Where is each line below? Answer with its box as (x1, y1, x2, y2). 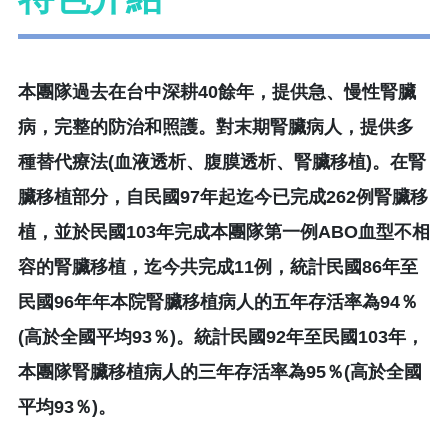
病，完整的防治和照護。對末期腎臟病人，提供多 (18, 117, 414, 138)
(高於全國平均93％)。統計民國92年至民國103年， (18, 327, 424, 348)
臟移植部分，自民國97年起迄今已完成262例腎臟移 (18, 187, 428, 208)
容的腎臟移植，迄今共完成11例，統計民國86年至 (18, 257, 418, 278)
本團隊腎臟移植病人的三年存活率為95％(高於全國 (18, 362, 422, 383)
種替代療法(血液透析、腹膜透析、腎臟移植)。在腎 (18, 152, 426, 173)
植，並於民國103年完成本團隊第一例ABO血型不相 (18, 222, 430, 243)
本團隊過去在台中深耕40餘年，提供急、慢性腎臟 (18, 82, 416, 103)
